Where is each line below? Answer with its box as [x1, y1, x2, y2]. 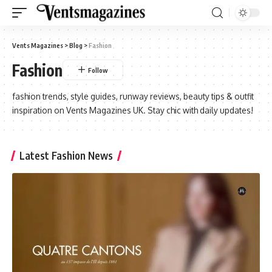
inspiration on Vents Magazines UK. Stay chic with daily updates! [12, 105, 253, 115]
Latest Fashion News [19, 149, 113, 162]
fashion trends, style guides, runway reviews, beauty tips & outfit [12, 91, 254, 101]
